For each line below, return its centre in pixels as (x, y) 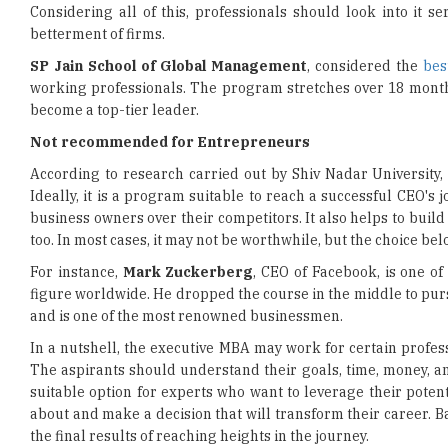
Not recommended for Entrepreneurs (170, 82)
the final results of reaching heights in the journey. (199, 376)
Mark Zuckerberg (188, 212)
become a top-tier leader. (114, 50)
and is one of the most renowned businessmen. (186, 256)
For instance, (76, 212)
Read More (92, 421)
